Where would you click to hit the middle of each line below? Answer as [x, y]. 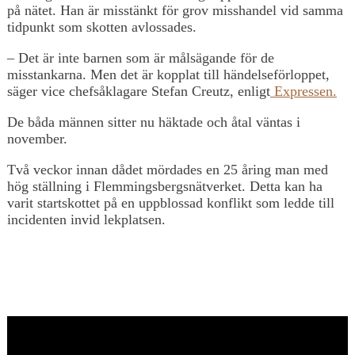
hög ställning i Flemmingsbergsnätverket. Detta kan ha [165, 186]
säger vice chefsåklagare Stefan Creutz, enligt [139, 91]
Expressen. [303, 91]
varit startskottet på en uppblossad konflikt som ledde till [171, 202]
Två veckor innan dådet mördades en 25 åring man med [168, 169]
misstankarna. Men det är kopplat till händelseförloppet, [168, 74]
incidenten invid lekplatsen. [86, 219]
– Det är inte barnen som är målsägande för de [141, 57]
